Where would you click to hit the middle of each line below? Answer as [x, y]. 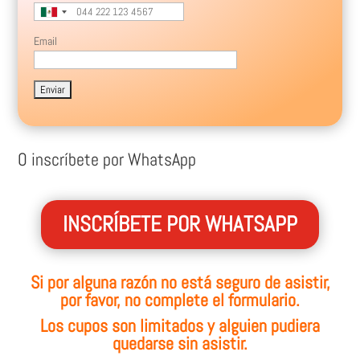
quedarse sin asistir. [180, 344]
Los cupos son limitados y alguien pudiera [180, 326]
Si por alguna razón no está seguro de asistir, [180, 282]
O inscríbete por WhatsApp [107, 160]
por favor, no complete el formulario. [180, 300]
